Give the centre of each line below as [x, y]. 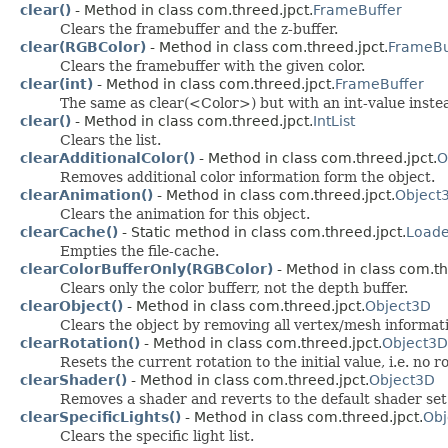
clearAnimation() [86, 194]
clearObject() [71, 305]
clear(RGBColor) [83, 46]
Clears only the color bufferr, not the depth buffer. [234, 287]
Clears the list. [110, 139]
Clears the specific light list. [157, 435]
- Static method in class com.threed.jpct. [262, 231]
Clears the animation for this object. [185, 213]
